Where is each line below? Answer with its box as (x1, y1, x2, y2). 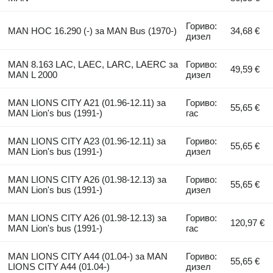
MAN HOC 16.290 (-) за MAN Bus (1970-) (7, 26, 177, 37)
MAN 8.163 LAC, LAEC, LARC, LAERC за (7, 59, 178, 70)
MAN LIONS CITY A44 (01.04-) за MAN (7, 251, 168, 262)
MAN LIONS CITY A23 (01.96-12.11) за (7, 136, 166, 147)
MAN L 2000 (7, 69, 57, 80)
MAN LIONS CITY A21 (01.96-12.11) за (7, 97, 166, 108)
